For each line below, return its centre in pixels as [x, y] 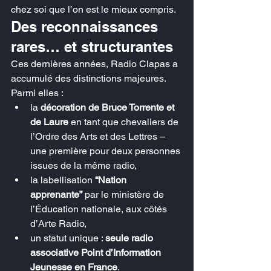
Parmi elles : [37, 93]
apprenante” [56, 194]
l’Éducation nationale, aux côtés [100, 209]
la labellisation [63, 180]
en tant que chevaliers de [125, 122]
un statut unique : [68, 238]
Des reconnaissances [87, 27]
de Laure [49, 122]
